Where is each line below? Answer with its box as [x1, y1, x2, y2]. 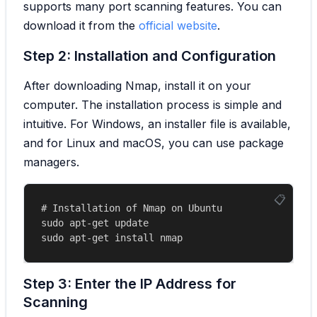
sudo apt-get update [41, 217, 149, 229]
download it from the [23, 18, 139, 33]
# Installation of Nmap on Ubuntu [41, 202, 222, 214]
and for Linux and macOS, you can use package [23, 135, 284, 150]
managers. [23, 154, 79, 169]
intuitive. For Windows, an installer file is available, [23, 116, 291, 131]
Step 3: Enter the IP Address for [23, 275, 236, 292]
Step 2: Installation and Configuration [23, 47, 276, 64]
